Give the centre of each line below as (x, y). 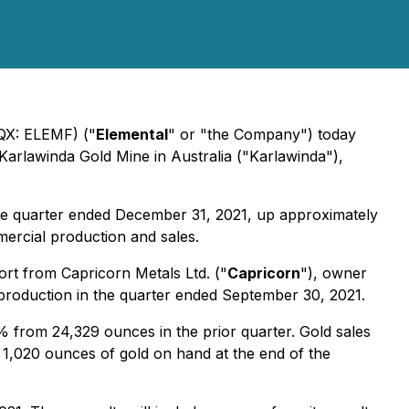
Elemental (132, 134)
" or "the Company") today (262, 134)
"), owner (334, 273)
